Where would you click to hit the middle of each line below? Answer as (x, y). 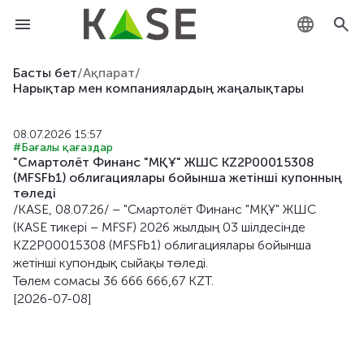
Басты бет (45, 73)
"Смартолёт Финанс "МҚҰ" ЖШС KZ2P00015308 (164, 162)
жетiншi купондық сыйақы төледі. (110, 263)
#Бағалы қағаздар (63, 147)
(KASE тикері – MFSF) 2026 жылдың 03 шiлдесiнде (159, 227)
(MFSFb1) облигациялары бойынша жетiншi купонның (178, 178)
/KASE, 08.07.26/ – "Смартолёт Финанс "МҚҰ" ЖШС (165, 209)
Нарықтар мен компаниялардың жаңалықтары (158, 88)
